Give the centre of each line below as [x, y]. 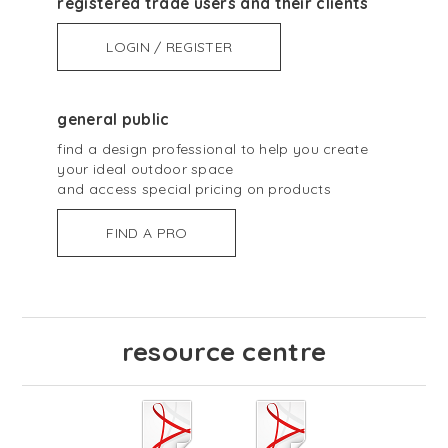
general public [113, 120]
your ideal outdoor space [145, 169]
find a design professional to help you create [212, 149]
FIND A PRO [147, 233]
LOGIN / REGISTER [169, 47]
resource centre [224, 352]
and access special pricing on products [194, 189]
